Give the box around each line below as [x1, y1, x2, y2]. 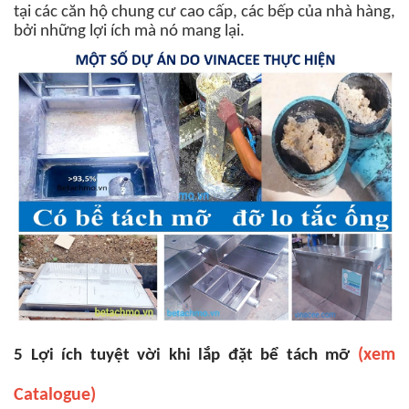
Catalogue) [14, 385, 96, 404]
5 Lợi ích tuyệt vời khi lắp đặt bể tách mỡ [14, 346, 351, 364]
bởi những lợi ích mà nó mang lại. [14, 22, 245, 40]
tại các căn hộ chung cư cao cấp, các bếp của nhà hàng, [14, 3, 395, 21]
